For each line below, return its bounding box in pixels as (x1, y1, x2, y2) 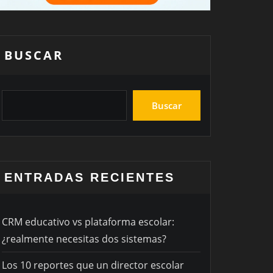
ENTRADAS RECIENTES (4, 171, 175, 185)
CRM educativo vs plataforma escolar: (2, 215, 174, 229)
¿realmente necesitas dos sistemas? (2, 232, 166, 246)
